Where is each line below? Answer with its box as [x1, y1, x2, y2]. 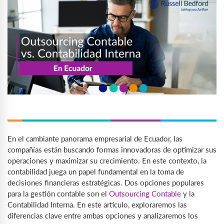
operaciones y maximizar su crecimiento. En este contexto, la [7, 155, 206, 165]
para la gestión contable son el [7, 188, 109, 198]
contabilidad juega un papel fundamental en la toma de [7, 166, 184, 176]
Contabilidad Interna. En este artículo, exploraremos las [7, 199, 187, 209]
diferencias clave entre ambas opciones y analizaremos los [7, 210, 198, 220]
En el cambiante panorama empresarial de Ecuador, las [7, 133, 182, 143]
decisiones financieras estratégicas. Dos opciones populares [7, 177, 204, 187]
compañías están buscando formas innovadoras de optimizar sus [7, 144, 216, 154]
